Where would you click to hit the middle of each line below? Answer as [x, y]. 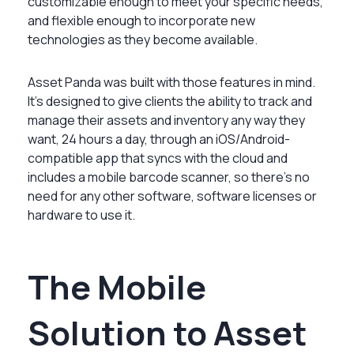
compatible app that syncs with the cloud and [158, 158]
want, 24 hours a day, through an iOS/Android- [159, 139]
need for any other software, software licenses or [172, 196]
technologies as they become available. [143, 39]
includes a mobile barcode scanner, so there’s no [169, 177]
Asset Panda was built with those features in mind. [171, 82]
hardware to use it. [81, 215]
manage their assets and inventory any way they [166, 120]
